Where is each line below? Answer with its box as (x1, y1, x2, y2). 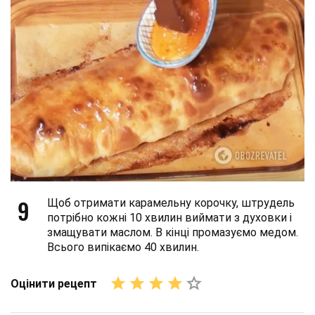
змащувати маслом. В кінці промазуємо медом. (47, 226, 298, 240)
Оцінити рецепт (11, 276, 97, 290)
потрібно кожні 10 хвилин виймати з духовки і (47, 211, 292, 225)
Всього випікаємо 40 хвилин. (47, 240, 199, 255)
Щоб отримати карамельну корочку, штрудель (47, 196, 295, 210)
